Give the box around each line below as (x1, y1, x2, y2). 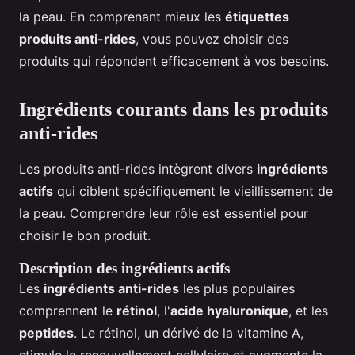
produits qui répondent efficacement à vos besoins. (19, 53, 329, 70)
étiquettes (225, 9, 289, 25)
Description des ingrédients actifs (19, 260, 230, 277)
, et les (288, 303, 328, 319)
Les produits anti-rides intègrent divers (19, 161, 257, 177)
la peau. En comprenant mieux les (19, 9, 225, 25)
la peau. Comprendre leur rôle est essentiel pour (19, 205, 308, 222)
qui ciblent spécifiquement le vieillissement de (53, 183, 333, 200)
